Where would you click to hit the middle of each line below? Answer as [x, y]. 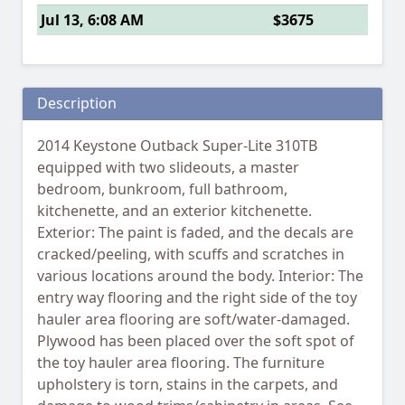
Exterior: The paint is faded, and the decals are [195, 233]
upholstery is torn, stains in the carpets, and [188, 385]
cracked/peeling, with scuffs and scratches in [191, 254]
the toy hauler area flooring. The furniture [181, 363]
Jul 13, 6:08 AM [92, 20]
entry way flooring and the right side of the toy [197, 298]
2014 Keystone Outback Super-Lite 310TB [177, 146]
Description [77, 104]
